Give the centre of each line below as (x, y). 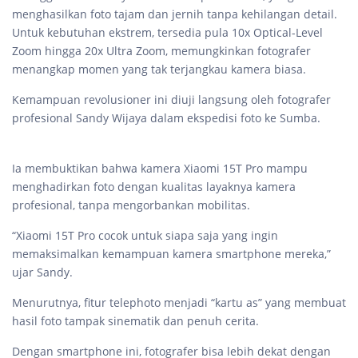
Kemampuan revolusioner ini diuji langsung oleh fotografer (171, 100)
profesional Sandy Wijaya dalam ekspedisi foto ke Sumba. (168, 118)
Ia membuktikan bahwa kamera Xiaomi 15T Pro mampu (160, 169)
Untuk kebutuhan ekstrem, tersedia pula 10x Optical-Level (167, 33)
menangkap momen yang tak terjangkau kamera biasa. (159, 70)
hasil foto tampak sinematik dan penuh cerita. (135, 321)
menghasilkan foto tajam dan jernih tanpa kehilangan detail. (175, 14)
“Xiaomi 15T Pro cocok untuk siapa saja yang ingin (145, 236)
